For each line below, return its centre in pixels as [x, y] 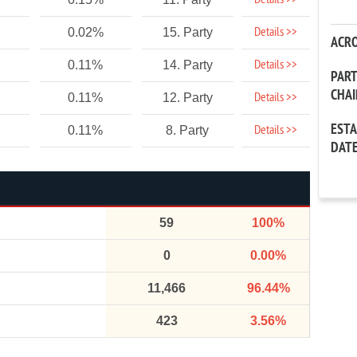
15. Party [187, 32]
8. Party [188, 130]
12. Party [187, 98]
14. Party [187, 65]
